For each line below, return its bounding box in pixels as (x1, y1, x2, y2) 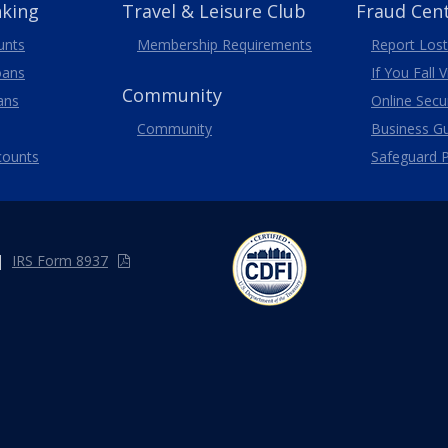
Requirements (218, 34, 312, 54)
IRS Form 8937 (12, 250, 108, 270)
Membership (137, 34, 218, 54)
